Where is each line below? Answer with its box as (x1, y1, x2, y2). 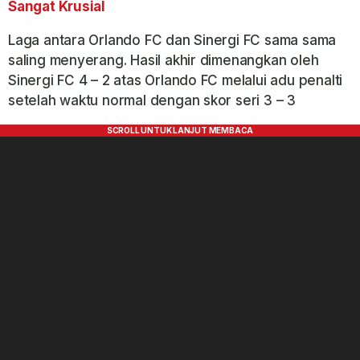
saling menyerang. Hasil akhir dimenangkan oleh (8, 52, 319, 68)
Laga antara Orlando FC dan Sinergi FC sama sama (8, 32, 337, 48)
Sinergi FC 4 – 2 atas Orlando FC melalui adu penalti (8, 72, 343, 88)
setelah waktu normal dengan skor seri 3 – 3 (8, 92, 296, 108)
